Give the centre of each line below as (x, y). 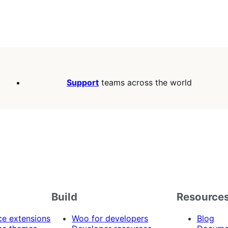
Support (83, 83)
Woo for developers (110, 219)
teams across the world (145, 83)
